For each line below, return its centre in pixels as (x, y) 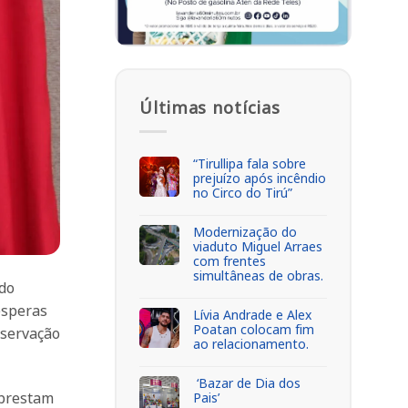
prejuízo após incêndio (260, 178)
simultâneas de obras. (258, 275)
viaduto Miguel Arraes (258, 246)
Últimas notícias (210, 108)
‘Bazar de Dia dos (247, 382)
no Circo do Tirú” (243, 192)
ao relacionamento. (251, 343)
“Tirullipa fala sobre (250, 163)
